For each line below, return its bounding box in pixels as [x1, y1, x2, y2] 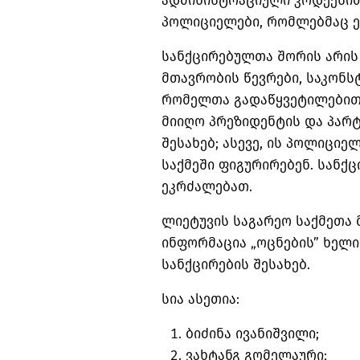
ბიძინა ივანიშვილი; [186, 325, 319, 343]
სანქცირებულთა [162, 48, 273, 66]
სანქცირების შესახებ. [162, 256, 310, 274]
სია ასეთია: [162, 291, 239, 309]
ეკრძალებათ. [162, 178, 252, 196]
